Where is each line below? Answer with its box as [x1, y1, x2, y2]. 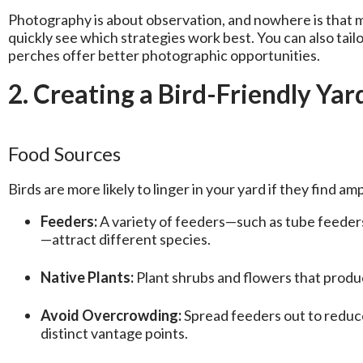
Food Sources [8, 142, 121, 166]
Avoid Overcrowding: [41, 306, 181, 325]
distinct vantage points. [41, 324, 188, 343]
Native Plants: [41, 268, 134, 287]
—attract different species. [41, 230, 211, 249]
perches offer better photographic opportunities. [8, 46, 320, 65]
